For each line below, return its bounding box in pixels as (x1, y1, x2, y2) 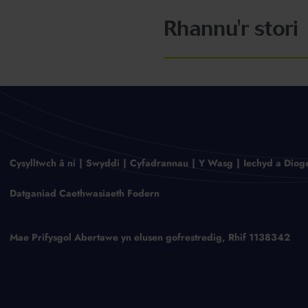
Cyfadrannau (129, 156, 188, 170)
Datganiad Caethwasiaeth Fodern (9, 186, 159, 201)
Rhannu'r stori (163, 15, 298, 42)
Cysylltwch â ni (9, 156, 76, 170)
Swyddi (85, 156, 120, 170)
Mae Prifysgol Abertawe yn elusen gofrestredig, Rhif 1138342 (9, 230, 290, 245)
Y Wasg (198, 156, 233, 170)
